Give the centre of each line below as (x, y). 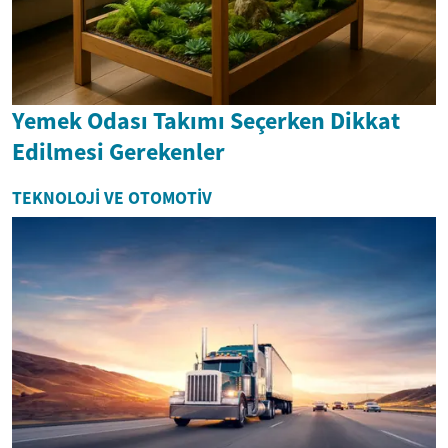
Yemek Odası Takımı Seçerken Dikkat (206, 121)
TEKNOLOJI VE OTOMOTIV (112, 198)
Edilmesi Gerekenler (118, 152)
